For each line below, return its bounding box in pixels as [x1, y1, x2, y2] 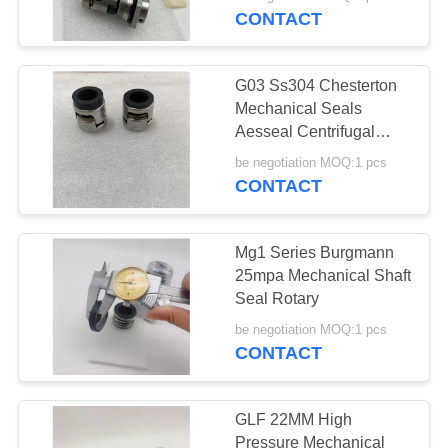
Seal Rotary [235, 289, 320, 307]
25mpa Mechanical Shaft [235, 266, 412, 284]
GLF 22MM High [235, 411, 353, 428]
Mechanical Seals [235, 99, 363, 117]
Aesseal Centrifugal [235, 122, 376, 140]
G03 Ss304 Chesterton [235, 76, 398, 94]
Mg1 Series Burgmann [235, 243, 395, 261]
